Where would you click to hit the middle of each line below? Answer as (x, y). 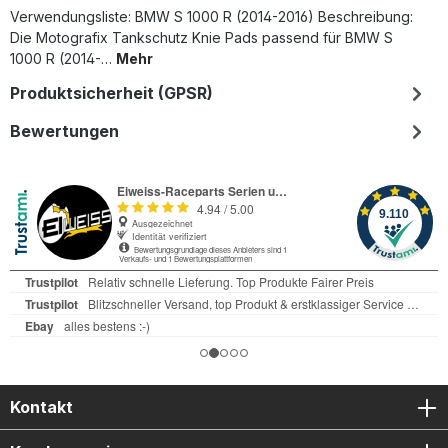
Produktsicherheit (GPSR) (111, 92)
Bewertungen (64, 130)
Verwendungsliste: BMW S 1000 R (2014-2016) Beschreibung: (211, 16)
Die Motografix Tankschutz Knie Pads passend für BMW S (201, 37)
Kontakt (41, 406)
